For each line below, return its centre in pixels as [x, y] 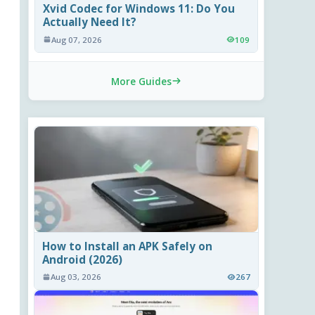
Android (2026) [83, 259]
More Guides [141, 81]
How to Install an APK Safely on [128, 246]
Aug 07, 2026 [77, 39]
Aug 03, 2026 [76, 277]
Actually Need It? [90, 22]
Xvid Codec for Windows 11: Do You [139, 9]
